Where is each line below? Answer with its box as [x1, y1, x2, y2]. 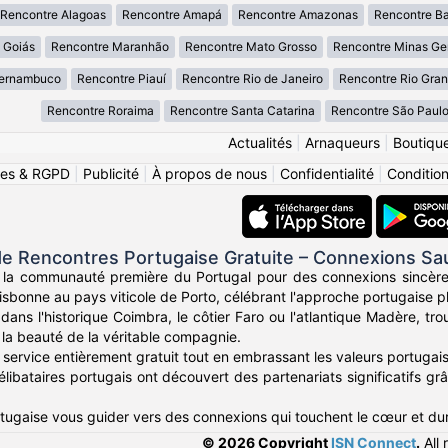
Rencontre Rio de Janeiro [181, 71, 323, 87]
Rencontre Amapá [122, 7, 222, 23]
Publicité [82, 165, 139, 183]
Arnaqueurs [304, 134, 380, 152]
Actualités [227, 134, 292, 152]
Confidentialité [279, 165, 374, 183]
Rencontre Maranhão [50, 39, 169, 55]
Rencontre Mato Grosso [184, 39, 317, 55]
